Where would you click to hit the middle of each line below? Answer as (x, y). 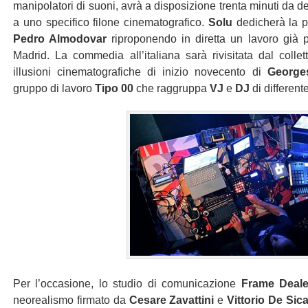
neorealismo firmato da (71, 300)
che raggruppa (172, 88)
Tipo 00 (114, 88)
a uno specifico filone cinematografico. (111, 22)
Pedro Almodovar (60, 39)
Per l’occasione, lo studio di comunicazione (127, 284)
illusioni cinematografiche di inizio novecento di (140, 72)
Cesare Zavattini (173, 300)
